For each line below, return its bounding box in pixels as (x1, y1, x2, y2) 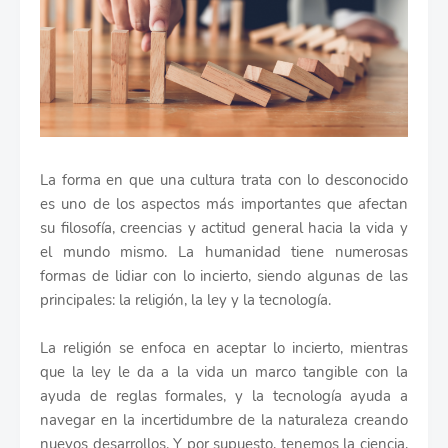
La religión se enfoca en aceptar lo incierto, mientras (40, 338, 408, 358)
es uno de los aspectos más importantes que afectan (40, 194, 408, 214)
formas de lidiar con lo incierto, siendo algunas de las (40, 266, 408, 286)
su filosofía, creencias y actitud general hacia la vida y (40, 218, 408, 238)
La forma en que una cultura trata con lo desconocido (40, 170, 408, 190)
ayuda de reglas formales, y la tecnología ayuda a (40, 386, 408, 406)
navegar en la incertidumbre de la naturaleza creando (40, 410, 408, 430)
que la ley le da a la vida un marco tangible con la (40, 362, 408, 382)
